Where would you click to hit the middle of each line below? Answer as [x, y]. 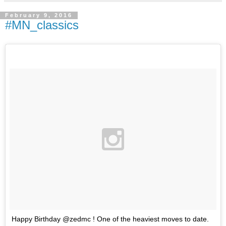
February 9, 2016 [39, 15]
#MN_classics [42, 25]
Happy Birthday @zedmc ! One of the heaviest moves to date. [110, 219]
